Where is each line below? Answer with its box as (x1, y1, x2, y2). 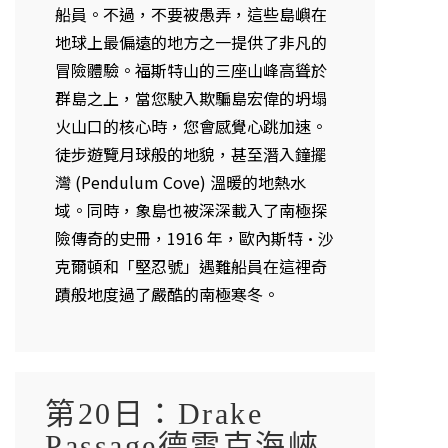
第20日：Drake (45, 392, 263, 434)
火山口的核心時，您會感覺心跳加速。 (55, 114, 327, 139)
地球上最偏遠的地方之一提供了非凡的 (55, 30, 327, 55)
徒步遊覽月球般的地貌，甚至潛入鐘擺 (55, 142, 327, 167)
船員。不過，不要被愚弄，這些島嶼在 (55, 2, 327, 27)
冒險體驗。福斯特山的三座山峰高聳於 (55, 58, 327, 83)
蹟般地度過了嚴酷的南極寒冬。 (55, 282, 279, 307)
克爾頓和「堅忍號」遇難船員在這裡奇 (55, 254, 327, 279)
